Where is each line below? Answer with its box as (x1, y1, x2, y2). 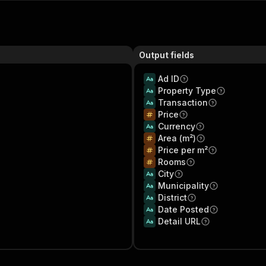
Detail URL (158, 216, 201, 226)
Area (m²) (158, 133, 196, 143)
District (158, 192, 187, 202)
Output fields (139, 50, 194, 60)
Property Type (158, 85, 216, 96)
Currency (158, 121, 195, 131)
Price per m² (158, 145, 208, 155)
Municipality (158, 180, 209, 191)
